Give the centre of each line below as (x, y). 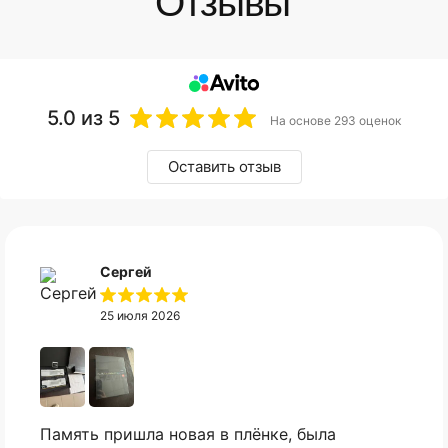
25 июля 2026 (140, 315)
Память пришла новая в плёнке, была (188, 434)
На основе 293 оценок (335, 120)
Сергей (126, 271)
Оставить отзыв (224, 166)
